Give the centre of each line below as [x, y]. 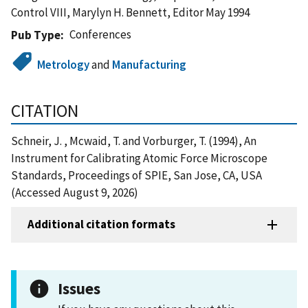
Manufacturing [150, 64]
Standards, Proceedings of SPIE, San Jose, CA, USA [136, 175]
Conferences [101, 34]
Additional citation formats [101, 224]
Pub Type [36, 35]
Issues [79, 288]
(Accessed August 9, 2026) [75, 192]
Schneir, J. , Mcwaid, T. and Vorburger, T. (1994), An [134, 141]
